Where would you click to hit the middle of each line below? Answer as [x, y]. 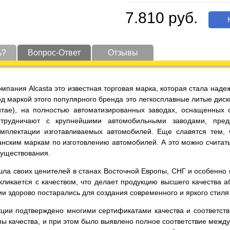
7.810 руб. [161, 18]
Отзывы [123, 53]
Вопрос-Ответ [54, 53]
